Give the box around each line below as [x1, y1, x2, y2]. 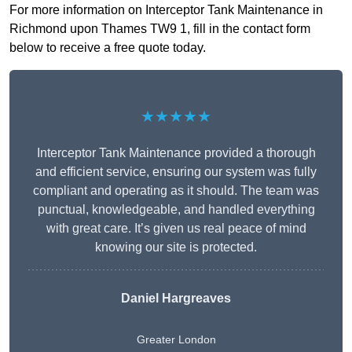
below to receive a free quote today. [9, 41, 206, 55]
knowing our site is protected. [95, 240, 257, 255]
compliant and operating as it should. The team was [33, 184, 319, 198]
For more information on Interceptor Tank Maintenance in [9, 3, 323, 17]
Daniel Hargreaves [121, 291, 231, 306]
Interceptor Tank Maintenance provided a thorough [36, 146, 316, 160]
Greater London [136, 333, 216, 346]
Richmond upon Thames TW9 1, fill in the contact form [9, 22, 310, 36]
